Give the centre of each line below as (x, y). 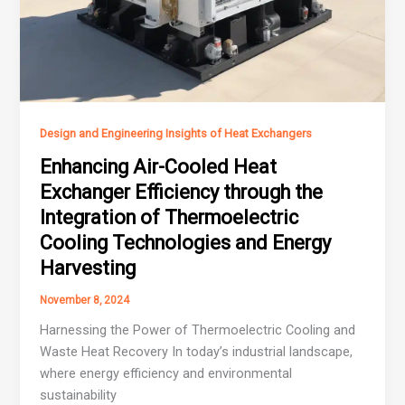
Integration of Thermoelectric (170, 217)
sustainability (79, 395)
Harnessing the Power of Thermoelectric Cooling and (198, 330)
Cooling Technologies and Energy (186, 242)
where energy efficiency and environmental (166, 373)
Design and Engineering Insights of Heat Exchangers (176, 133)
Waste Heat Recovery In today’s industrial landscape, (197, 351)
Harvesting (88, 268)
